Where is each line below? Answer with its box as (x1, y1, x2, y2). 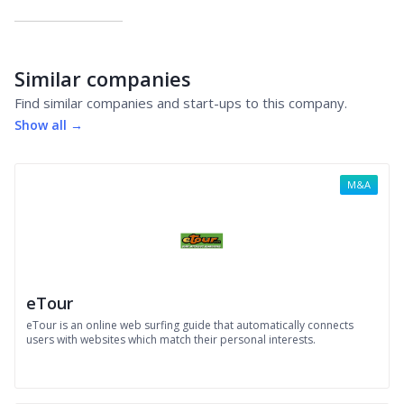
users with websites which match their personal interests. (26, 332, 316, 347)
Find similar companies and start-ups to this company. (14, 94, 347, 112)
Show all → (14, 116, 83, 133)
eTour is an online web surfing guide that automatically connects (26, 317, 353, 333)
